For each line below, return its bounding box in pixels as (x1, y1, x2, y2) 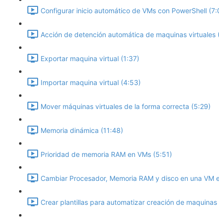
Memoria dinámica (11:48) (41, 126, 123, 135)
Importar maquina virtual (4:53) (41, 78, 141, 87)
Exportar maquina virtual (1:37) (41, 54, 139, 63)
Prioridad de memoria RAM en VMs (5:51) (41, 150, 172, 159)
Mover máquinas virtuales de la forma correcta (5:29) (41, 102, 211, 111)
